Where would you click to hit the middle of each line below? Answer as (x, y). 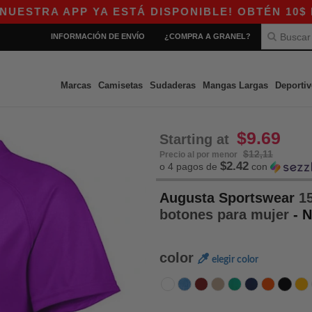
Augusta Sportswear (227, 198)
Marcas (76, 85)
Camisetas (120, 85)
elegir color (235, 260)
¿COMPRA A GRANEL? (208, 36)
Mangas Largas (235, 85)
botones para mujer (226, 214)
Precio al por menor (200, 155)
